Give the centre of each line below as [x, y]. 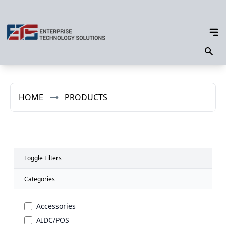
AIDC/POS [53, 220]
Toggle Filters [43, 158]
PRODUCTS [86, 97]
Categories [40, 179]
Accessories [56, 206]
